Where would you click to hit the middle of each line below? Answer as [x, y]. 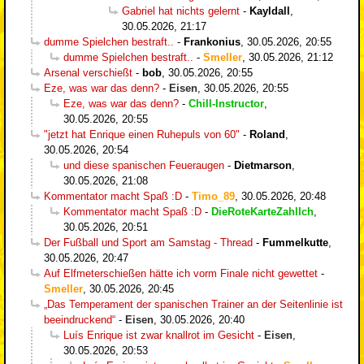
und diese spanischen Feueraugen [144, 165]
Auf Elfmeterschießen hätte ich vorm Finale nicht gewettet [181, 273]
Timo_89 [213, 196]
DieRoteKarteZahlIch [262, 211]
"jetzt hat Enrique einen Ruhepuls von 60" [142, 134]
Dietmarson [263, 165]
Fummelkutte [295, 242]
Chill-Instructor [226, 103]
